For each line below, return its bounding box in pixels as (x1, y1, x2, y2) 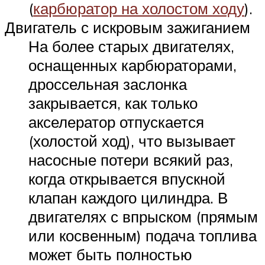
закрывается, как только (28, 93, 198, 113)
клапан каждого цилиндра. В (28, 188, 228, 208)
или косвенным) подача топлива (28, 226, 257, 245)
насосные (28, 150, 96, 170)
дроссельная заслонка (28, 75, 187, 94)
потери (96, 150, 153, 170)
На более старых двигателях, (28, 37, 234, 56)
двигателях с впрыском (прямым (28, 207, 258, 227)
